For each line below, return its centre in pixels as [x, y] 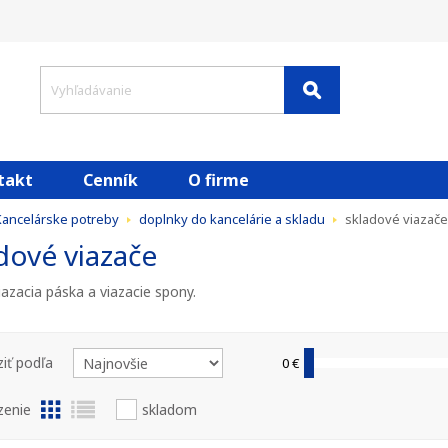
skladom [169, 409]
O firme [218, 180]
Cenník [110, 180]
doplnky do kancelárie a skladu [231, 219]
